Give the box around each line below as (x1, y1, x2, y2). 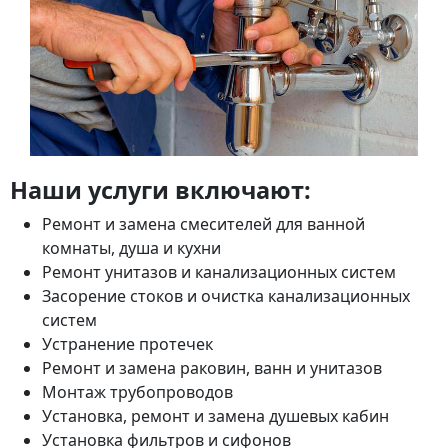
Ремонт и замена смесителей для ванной (42, 213, 365, 236)
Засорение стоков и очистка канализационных (42, 285, 410, 308)
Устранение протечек (42, 333, 213, 356)
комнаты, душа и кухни (42, 237, 221, 260)
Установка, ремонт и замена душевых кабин (42, 405, 389, 428)
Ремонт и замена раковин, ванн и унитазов (42, 357, 382, 380)
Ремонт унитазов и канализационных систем (42, 261, 396, 284)
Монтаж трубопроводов (42, 381, 233, 404)
